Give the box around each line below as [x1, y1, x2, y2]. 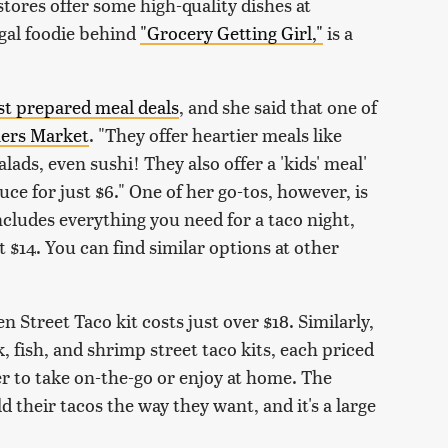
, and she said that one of [179, 94, 377, 120]
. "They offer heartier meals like [89, 122, 342, 148]
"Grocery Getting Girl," [140, 20, 323, 46]
